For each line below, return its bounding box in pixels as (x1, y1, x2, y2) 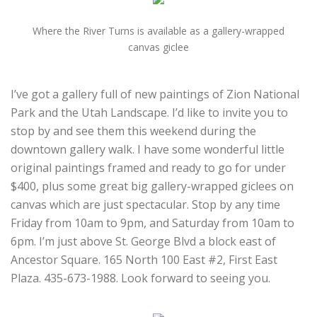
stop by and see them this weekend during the (11, 122, 256, 139)
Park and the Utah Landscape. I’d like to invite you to (11, 104, 288, 120)
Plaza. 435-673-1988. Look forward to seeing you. (11, 270, 270, 286)
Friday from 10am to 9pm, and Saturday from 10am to (11, 214, 294, 231)
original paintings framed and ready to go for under (11, 159, 286, 175)
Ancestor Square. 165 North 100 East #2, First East (11, 251, 277, 267)
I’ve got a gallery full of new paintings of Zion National (11, 86, 299, 102)
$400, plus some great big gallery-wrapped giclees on (11, 178, 294, 194)
